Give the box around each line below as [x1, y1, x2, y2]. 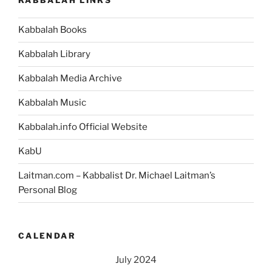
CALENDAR [18, 230, 76, 240]
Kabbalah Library [18, 49, 90, 60]
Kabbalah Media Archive [18, 73, 122, 84]
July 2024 [115, 254, 157, 266]
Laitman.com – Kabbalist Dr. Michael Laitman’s [18, 170, 216, 182]
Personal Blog [18, 185, 77, 196]
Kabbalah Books [18, 24, 87, 36]
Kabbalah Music [18, 97, 86, 109]
